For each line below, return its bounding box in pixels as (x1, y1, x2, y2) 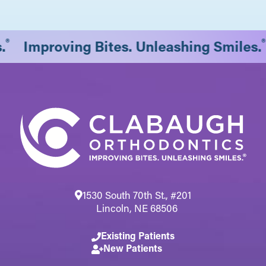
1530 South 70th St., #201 (83, 188, 191, 201)
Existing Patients (101, 229, 175, 242)
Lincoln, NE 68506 (96, 201, 178, 214)
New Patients (103, 241, 162, 254)
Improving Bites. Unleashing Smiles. (24, 37, 263, 55)
